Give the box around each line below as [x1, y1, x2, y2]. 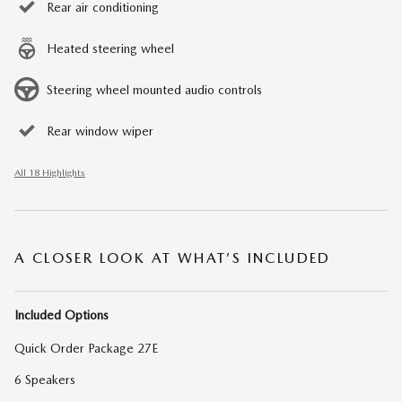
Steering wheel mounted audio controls [47, 83, 262, 98]
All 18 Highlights [14, 167, 85, 179]
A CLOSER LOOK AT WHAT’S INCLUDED [14, 249, 331, 267]
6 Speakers [14, 372, 75, 388]
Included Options [14, 308, 109, 323]
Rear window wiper [47, 124, 153, 139]
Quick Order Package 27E [14, 341, 158, 356]
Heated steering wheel [47, 41, 174, 57]
